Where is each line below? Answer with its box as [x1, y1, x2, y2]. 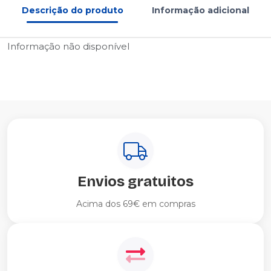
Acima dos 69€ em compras [76, 198, 195, 209]
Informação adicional [152, 5, 250, 16]
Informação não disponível [7, 41, 129, 52]
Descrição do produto [21, 5, 123, 16]
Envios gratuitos [77, 173, 194, 190]
